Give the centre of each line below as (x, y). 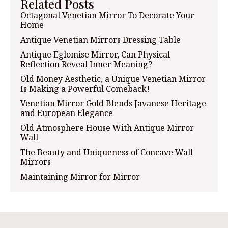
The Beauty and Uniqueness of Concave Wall (107, 152)
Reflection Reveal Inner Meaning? (86, 64)
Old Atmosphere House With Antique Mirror (107, 127)
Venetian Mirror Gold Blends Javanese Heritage (113, 103)
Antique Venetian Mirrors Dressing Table (101, 39)
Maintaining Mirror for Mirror (80, 176)
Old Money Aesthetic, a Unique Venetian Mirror (113, 79)
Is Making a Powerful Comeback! (85, 88)
